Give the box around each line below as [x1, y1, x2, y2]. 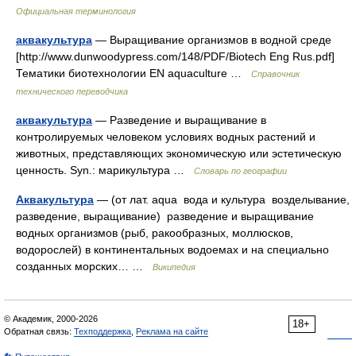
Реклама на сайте [136, 327, 208, 336]
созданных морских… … [16, 260, 153, 273]
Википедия [153, 262, 195, 272]
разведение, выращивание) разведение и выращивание [16, 210, 314, 222]
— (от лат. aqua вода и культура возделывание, [94, 193, 350, 206]
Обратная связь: [4, 327, 74, 336]
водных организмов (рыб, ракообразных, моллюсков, [16, 226, 293, 239]
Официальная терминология [16, 6, 136, 16]
